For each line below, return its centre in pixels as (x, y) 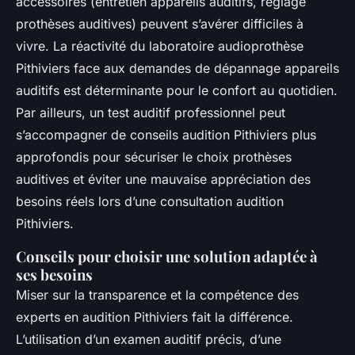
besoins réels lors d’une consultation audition (150, 201)
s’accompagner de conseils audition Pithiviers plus (166, 134)
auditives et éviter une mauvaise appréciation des (163, 179)
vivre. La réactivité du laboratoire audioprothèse (160, 46)
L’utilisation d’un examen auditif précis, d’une (149, 339)
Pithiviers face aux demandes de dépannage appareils (177, 68)
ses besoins (54, 274)
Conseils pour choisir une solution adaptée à (167, 256)
